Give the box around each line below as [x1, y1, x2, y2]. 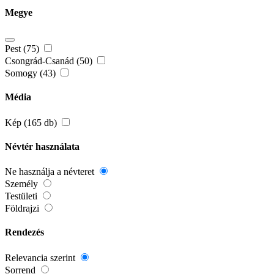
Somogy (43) [5, 68, 58, 79]
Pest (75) [5, 43, 42, 54]
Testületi [5, 191, 40, 202]
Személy [5, 179, 40, 190]
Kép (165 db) [5, 117, 59, 128]
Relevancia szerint [5, 252, 78, 263]
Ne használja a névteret [5, 166, 97, 177]
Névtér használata [5, 141, 80, 152]
